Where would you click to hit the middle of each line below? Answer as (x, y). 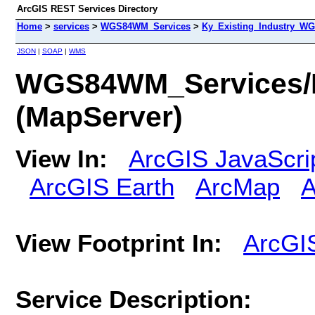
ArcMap (238, 186)
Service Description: (134, 299)
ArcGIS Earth (102, 186)
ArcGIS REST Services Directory (87, 9)
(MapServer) (99, 116)
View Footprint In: (119, 243)
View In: (62, 158)
